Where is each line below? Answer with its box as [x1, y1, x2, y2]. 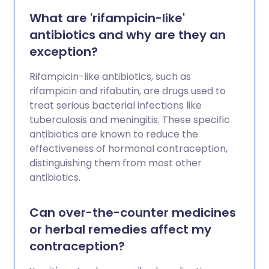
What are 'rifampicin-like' [29, 10, 185, 26]
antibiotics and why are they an [29, 26, 226, 43]
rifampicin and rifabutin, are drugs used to [29, 84, 226, 98]
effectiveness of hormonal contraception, [29, 142, 228, 156]
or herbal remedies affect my [29, 221, 211, 238]
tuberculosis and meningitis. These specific [29, 113, 230, 127]
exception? [29, 43, 98, 60]
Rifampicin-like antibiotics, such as [29, 70, 191, 83]
